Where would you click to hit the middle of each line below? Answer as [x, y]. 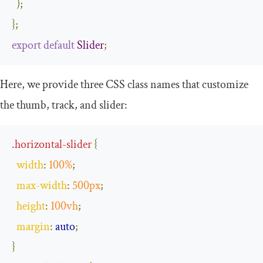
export [26, 45]
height [31, 206]
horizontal [38, 144]
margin [33, 226]
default [59, 45]
